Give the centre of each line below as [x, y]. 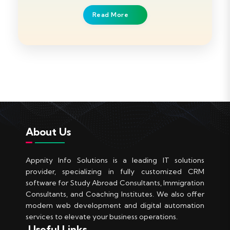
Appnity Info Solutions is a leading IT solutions [115, 160]
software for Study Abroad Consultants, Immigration [115, 183]
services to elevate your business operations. [102, 217]
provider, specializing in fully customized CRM [115, 171]
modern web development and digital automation [115, 205]
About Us [48, 132]
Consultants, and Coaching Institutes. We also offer [115, 194]
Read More [110, 15]
